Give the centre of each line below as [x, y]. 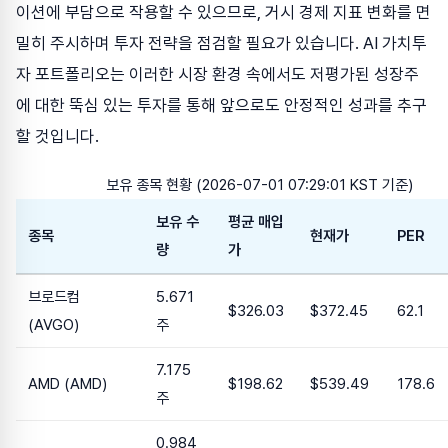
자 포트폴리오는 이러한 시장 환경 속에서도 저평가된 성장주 [217, 73]
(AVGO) [53, 325]
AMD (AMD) [67, 384]
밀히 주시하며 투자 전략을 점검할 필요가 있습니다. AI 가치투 [221, 42]
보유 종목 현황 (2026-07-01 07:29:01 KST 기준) [259, 185]
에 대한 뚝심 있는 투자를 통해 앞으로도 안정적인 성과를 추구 [221, 104]
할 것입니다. [57, 135]
